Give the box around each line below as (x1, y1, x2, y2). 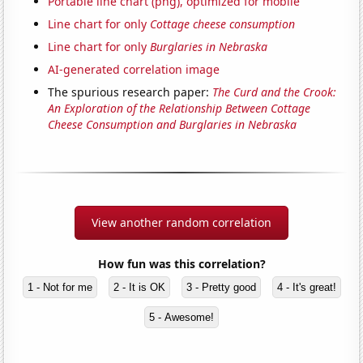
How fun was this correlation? (97, 256, 266, 272)
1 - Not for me (27, 281, 92, 294)
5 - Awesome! (149, 311, 214, 324)
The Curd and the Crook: (212, 84, 337, 100)
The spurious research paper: (48, 84, 213, 100)
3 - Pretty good (186, 281, 256, 294)
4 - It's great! (276, 281, 336, 294)
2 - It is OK (113, 281, 165, 294)
